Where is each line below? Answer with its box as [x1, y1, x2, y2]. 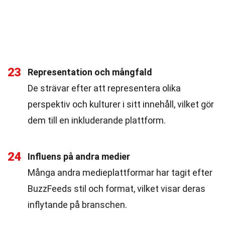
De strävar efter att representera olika [28, 83, 181, 93]
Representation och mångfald [28, 67, 152, 77]
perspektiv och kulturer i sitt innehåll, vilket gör [28, 99, 214, 109]
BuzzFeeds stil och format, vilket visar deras [28, 183, 205, 194]
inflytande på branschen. [28, 199, 127, 210]
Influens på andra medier [28, 151, 130, 162]
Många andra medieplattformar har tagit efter [28, 167, 212, 178]
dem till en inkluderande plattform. [28, 115, 166, 126]
